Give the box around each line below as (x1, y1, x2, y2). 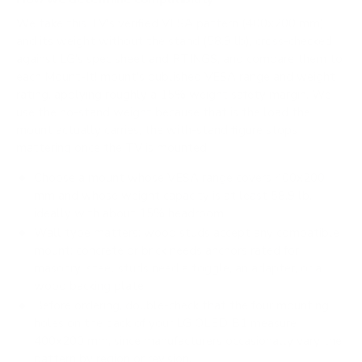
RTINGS (172, 51, 217, 68)
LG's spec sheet (60, 51, 145, 68)
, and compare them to (217, 51, 343, 68)
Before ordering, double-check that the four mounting (33, 297, 329, 314)
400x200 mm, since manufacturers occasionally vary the (34, 333, 343, 350)
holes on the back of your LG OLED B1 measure (34, 315, 297, 332)
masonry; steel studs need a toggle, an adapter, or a (34, 260, 322, 277)
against (16, 51, 60, 68)
